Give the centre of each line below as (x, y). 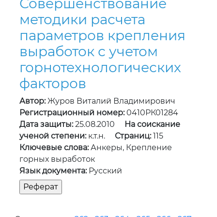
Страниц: (133, 136)
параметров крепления (102, 36)
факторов (53, 84)
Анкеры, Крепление (130, 148)
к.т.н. (101, 136)
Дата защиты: (46, 124)
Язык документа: (53, 171)
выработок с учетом (89, 52)
